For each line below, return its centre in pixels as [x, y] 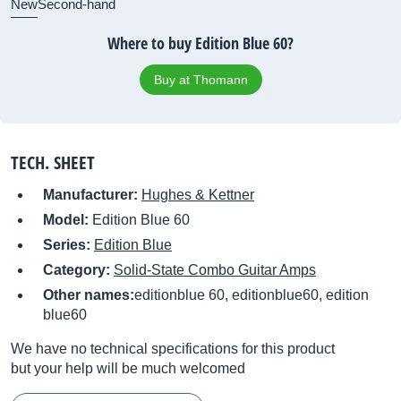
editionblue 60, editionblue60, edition [252, 295]
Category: [78, 270]
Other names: [89, 295]
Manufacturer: [92, 195]
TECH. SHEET [53, 162]
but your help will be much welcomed [128, 368]
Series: [68, 245]
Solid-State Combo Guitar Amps [215, 270]
